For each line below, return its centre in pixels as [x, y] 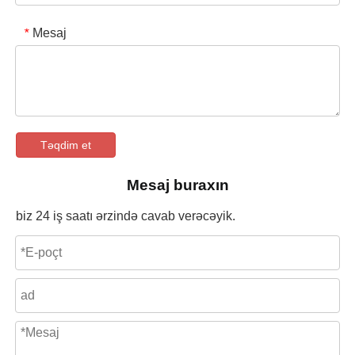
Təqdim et [66, 145]
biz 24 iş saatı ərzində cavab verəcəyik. [126, 216]
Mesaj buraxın [177, 185]
